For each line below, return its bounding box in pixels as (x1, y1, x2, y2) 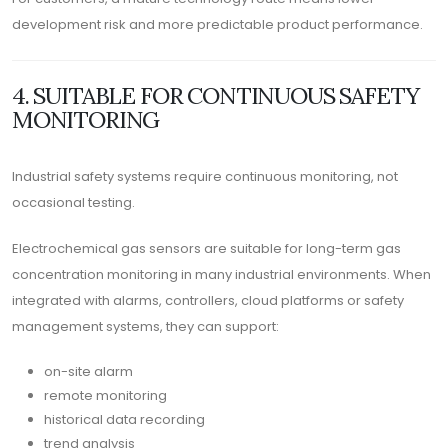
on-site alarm (44, 362, 133, 381)
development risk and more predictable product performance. (12, 15, 423, 34)
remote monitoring (44, 386, 167, 405)
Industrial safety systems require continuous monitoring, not (12, 167, 398, 186)
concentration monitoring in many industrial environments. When (12, 265, 431, 284)
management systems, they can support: (12, 317, 279, 336)
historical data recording (44, 410, 205, 429)
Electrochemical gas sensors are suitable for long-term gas (12, 239, 401, 258)
